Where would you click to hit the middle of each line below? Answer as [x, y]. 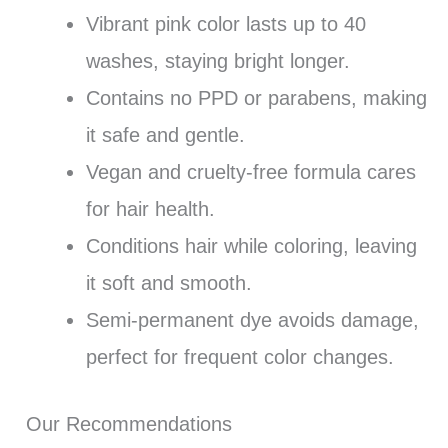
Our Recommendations [128, 423]
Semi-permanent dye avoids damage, [252, 319]
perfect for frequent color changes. [239, 356]
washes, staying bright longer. [217, 60]
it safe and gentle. [165, 134]
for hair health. [150, 208]
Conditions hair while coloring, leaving [251, 245]
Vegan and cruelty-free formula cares [250, 171]
